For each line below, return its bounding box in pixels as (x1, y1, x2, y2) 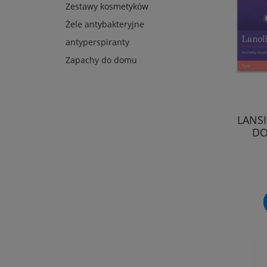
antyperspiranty (66, 36, 129, 48)
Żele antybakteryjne (66, 18, 144, 30)
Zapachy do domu (66, 54, 137, 66)
